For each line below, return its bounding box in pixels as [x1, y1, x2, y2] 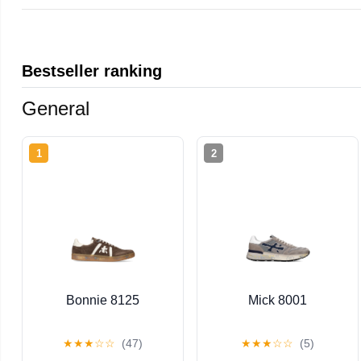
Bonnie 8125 [66, 293, 140, 307]
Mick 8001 [248, 293, 308, 307]
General [22, 97, 90, 119]
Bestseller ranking [22, 61, 163, 80]
